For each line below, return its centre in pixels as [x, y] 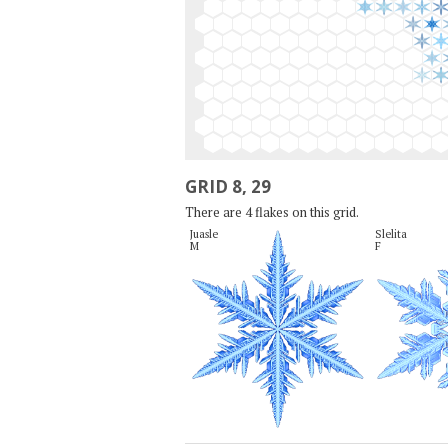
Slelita [390, 233]
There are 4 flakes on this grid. [271, 212]
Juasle [203, 233]
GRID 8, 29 [227, 186]
